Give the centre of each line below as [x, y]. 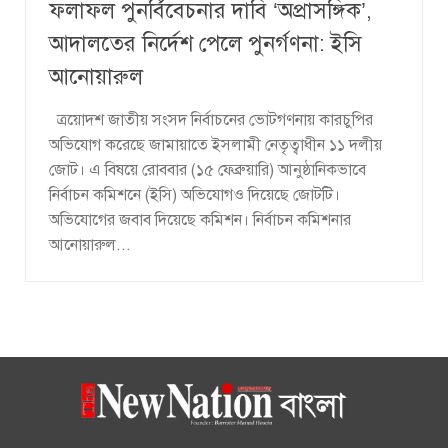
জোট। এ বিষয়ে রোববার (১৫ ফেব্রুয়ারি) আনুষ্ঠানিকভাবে [207, 169]
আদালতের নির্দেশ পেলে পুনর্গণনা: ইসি [205, 43]
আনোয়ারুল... [90, 244]
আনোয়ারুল [96, 76]
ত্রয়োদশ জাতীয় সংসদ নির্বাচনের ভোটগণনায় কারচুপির [211, 119]
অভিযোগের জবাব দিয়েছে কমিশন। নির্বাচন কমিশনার [200, 219]
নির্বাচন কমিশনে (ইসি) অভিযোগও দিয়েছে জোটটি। [194, 194]
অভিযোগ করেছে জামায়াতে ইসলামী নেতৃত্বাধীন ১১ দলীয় [215, 144]
